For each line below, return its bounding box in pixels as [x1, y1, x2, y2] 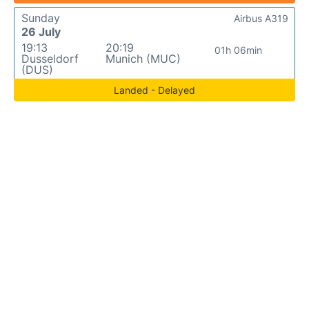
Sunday [21, 11, 60, 26]
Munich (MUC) [105, 52, 181, 66]
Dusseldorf [21, 52, 79, 66]
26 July [21, 25, 61, 39]
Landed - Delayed [114, 84, 195, 97]
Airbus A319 [234, 12, 288, 25]
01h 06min [215, 44, 263, 57]
